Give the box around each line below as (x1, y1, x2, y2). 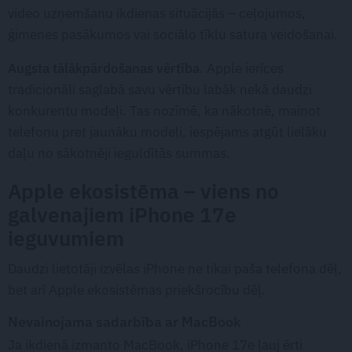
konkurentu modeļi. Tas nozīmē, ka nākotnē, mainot (8, 101, 321, 119)
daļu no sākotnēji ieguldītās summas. (8, 144, 230, 162)
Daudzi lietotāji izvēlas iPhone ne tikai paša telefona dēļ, (8, 259, 342, 277)
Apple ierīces (203, 59, 284, 77)
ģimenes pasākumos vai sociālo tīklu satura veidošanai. (8, 25, 338, 43)
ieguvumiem (8, 225, 124, 251)
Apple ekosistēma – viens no (8, 178, 279, 204)
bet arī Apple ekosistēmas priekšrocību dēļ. (8, 280, 266, 299)
